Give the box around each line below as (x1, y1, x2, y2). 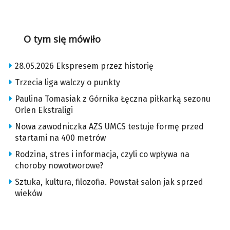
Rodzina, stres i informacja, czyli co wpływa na (15, 149, 189, 160)
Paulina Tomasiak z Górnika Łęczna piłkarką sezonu (15, 94, 210, 104)
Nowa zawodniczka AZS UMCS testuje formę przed (15, 122, 204, 132)
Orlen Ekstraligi (15, 105, 73, 116)
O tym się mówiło (23, 33, 101, 46)
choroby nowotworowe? (15, 161, 103, 171)
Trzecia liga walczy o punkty (15, 78, 120, 88)
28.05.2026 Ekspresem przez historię (15, 61, 154, 71)
